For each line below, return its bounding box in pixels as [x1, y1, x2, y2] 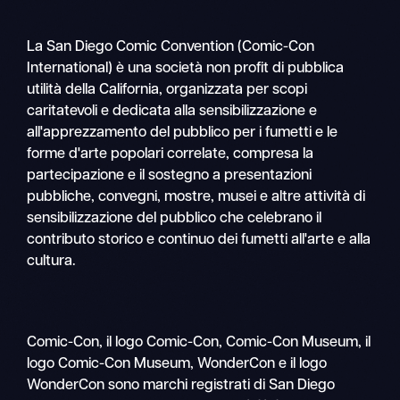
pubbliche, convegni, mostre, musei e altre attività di [27, 190, 366, 205]
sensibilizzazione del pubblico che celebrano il [27, 212, 322, 227]
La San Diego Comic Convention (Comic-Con [27, 40, 315, 55]
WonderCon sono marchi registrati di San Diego [27, 379, 336, 394]
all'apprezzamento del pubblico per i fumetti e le [27, 126, 338, 141]
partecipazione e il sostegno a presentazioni [27, 169, 312, 184]
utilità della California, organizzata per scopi [27, 83, 308, 98]
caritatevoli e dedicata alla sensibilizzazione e [27, 104, 318, 120]
